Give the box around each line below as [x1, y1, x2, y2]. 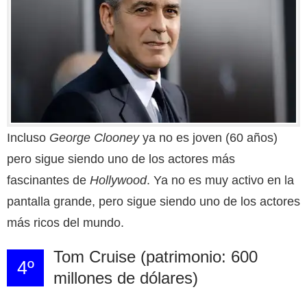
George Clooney [49, 130, 139, 145]
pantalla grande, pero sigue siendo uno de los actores [7, 194, 300, 208]
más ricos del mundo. [7, 215, 124, 230]
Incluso [7, 130, 49, 145]
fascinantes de [7, 173, 90, 187]
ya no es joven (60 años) [139, 130, 278, 145]
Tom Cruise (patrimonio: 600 [53, 247, 258, 266]
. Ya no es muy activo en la [147, 173, 294, 187]
